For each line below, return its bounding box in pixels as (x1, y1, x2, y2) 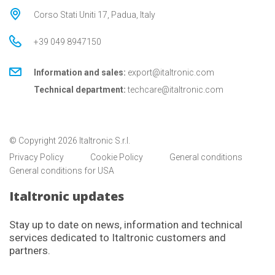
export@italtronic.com (128, 68, 214, 78)
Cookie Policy (90, 152, 143, 163)
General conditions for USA (9, 166, 114, 176)
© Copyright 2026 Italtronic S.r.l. (9, 136, 130, 146)
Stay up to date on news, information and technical (9, 219, 242, 231)
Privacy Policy (9, 152, 64, 163)
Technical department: (34, 85, 126, 95)
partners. (9, 244, 50, 257)
